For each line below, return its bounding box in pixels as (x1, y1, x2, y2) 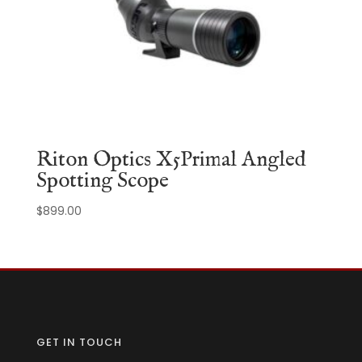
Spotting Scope (36, 166, 169, 194)
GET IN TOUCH (36, 334, 122, 350)
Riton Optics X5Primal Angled (36, 145, 306, 173)
